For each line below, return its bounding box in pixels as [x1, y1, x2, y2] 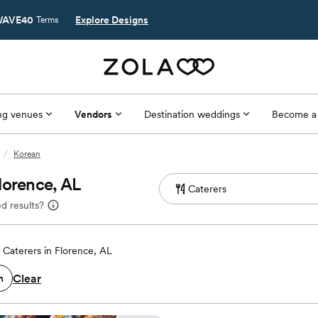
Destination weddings [143, 108, 240, 120]
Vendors [74, 108, 112, 120]
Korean [13, 149, 40, 159]
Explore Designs [75, 14, 148, 26]
